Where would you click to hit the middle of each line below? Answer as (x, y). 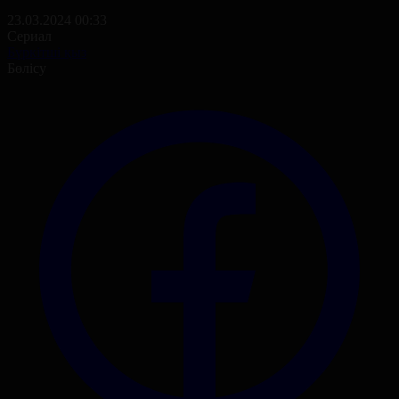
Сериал (29, 36)
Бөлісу (27, 68)
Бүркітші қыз (47, 52)
